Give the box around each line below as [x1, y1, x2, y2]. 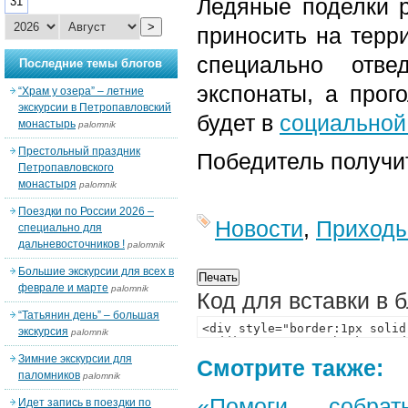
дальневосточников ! [18, 238, 125, 250]
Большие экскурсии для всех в [18, 265, 174, 278]
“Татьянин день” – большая [18, 309, 159, 321]
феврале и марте [18, 281, 108, 294]
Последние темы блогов [19, 56, 163, 70]
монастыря [18, 178, 76, 190]
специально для [18, 221, 102, 234]
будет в [197, 110, 280, 136]
